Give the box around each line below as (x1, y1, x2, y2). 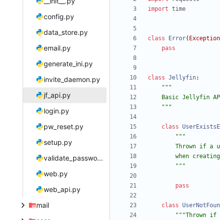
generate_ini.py (43, 59, 93, 68)
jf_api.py (43, 91, 71, 100)
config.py (43, 12, 74, 21)
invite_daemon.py (43, 75, 100, 84)
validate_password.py (97, 154, 103, 163)
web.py (43, 169, 68, 178)
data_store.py (43, 28, 88, 37)
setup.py (43, 138, 72, 147)
